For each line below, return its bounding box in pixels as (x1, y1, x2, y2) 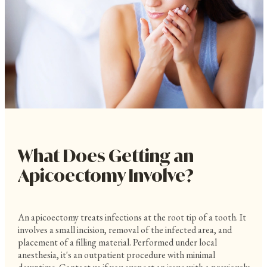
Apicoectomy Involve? (17, 164, 194, 186)
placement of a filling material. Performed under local (17, 235, 217, 249)
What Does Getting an (17, 145, 194, 166)
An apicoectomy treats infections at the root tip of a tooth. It (17, 210, 246, 223)
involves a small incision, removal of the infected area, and (17, 223, 232, 236)
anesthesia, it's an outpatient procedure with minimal (17, 248, 215, 261)
